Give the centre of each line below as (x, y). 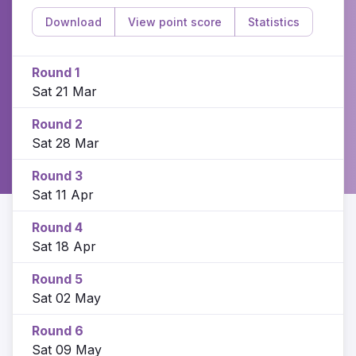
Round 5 (57, 279)
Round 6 (58, 330)
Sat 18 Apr (64, 246)
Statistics (274, 22)
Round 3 (57, 175)
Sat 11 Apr (63, 194)
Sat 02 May (66, 298)
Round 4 (57, 227)
